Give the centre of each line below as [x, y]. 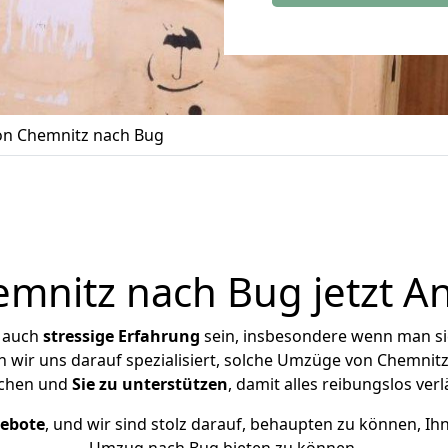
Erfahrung [159, 336]
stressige [78, 336]
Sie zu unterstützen [150, 384]
